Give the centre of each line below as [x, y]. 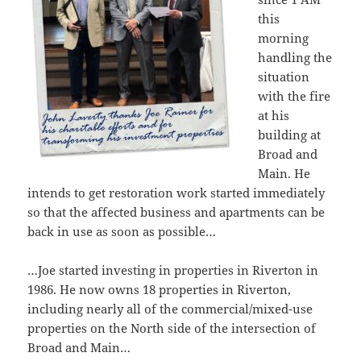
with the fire [295, 95]
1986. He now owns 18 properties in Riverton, [160, 289]
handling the [295, 57]
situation [284, 76]
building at [290, 134]
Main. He [284, 173]
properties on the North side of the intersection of [172, 328]
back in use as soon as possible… [122, 231]
